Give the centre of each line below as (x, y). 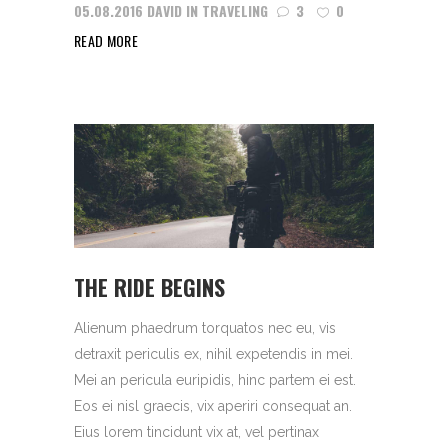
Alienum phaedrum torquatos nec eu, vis (205, 327)
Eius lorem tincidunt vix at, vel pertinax (196, 431)
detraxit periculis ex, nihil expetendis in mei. (213, 353)
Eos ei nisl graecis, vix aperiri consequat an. (213, 405)
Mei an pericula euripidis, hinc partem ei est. (215, 379)
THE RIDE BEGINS (149, 286)
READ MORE (106, 41)
